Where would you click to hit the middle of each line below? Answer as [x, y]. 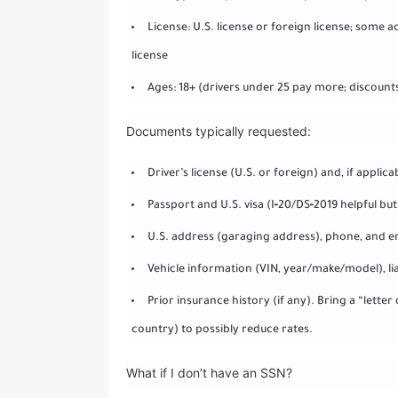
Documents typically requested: [219, 131]
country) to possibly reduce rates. [222, 330]
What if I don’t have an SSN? [209, 372]
